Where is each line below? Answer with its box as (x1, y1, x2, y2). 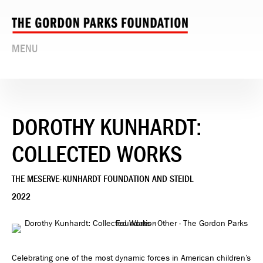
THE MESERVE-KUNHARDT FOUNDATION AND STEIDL (12, 173, 194, 184)
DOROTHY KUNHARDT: (12, 113, 202, 141)
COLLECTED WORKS (12, 140, 182, 168)
